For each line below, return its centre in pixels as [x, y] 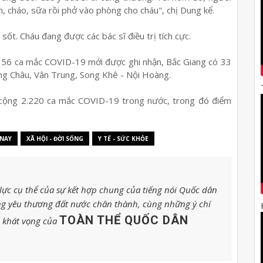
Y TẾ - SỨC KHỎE [123, 138]
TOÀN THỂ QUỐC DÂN [124, 220]
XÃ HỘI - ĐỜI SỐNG [55, 138]
